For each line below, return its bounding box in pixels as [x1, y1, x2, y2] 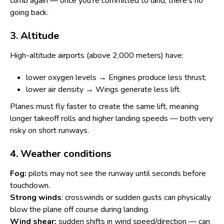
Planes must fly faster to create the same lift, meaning [10, 101, 198, 112]
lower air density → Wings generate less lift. [26, 84, 181, 95]
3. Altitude [10, 29, 59, 42]
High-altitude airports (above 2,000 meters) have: [10, 50, 183, 61]
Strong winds [10, 192, 61, 203]
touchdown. [10, 180, 50, 191]
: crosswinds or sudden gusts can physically [61, 192, 211, 203]
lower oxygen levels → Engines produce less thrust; [26, 72, 206, 83]
